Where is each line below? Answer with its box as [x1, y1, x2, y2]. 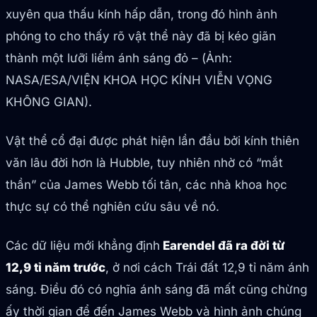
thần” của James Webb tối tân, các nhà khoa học [6, 178, 287, 192]
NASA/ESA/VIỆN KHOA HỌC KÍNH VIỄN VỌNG [6, 73, 272, 88]
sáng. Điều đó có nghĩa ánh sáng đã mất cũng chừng [6, 282, 307, 297]
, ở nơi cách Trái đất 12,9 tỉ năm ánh [105, 260, 309, 275]
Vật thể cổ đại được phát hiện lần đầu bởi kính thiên [6, 134, 299, 149]
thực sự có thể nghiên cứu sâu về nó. [6, 200, 219, 214]
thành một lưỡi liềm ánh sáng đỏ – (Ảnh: [6, 51, 232, 66]
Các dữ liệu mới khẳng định [6, 238, 160, 253]
